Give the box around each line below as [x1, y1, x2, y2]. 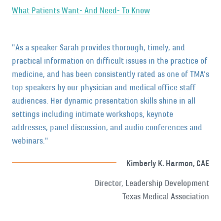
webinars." [12, 136, 48, 146]
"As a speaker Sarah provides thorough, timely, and [12, 42, 185, 53]
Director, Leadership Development [95, 178, 209, 188]
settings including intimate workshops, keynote [12, 109, 173, 119]
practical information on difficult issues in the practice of [12, 56, 207, 66]
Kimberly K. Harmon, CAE [126, 158, 209, 169]
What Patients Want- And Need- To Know [12, 5, 150, 16]
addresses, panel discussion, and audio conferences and [12, 122, 202, 133]
